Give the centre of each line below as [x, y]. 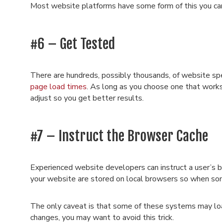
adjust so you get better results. [87, 98]
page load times [58, 87]
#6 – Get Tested [72, 44]
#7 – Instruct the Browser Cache [119, 136]
